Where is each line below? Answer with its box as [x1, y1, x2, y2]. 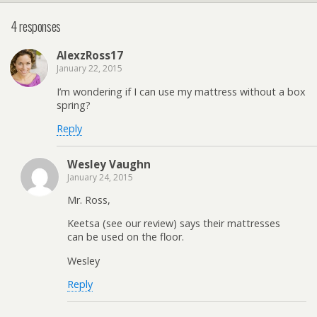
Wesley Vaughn [67, 156, 151, 171]
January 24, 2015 [67, 171, 133, 183]
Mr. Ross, [67, 193, 110, 207]
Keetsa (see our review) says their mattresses [67, 217, 280, 231]
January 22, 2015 [57, 62, 122, 75]
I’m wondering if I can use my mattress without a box [57, 84, 306, 98]
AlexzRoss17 [57, 48, 123, 63]
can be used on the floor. [67, 230, 184, 244]
